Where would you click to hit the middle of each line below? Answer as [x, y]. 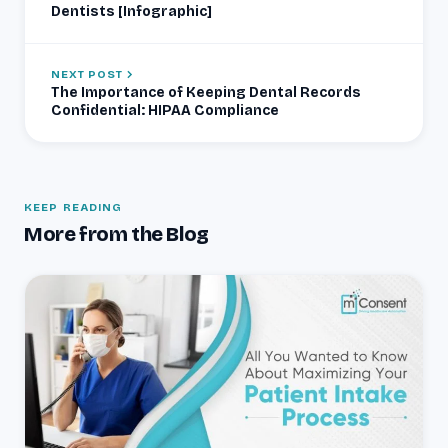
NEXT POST [87, 74]
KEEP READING [73, 207]
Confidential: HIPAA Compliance [165, 110]
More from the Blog [116, 233]
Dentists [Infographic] [131, 11]
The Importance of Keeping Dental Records [206, 92]
